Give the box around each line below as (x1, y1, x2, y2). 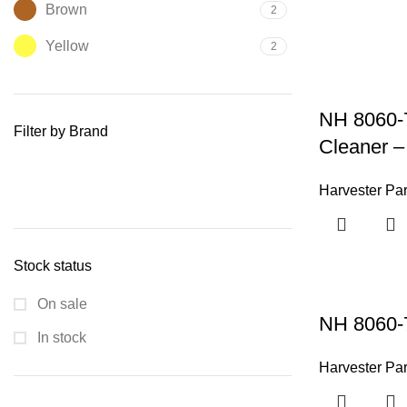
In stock (34, 330, 86, 346)
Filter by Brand (14, 124, 108, 140)
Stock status (14, 258, 92, 274)
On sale (34, 296, 87, 313)
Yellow (45, 37, 89, 54)
